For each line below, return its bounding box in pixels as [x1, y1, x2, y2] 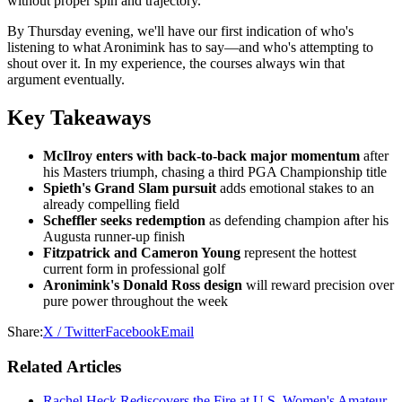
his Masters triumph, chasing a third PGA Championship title [43, 163, 387, 179]
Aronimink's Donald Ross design [43, 276, 242, 293]
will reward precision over [242, 276, 394, 293]
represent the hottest [240, 244, 356, 260]
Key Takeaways [7, 105, 151, 129]
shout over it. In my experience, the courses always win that [7, 56, 345, 72]
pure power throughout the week [43, 293, 228, 309]
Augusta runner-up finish [43, 228, 185, 244]
